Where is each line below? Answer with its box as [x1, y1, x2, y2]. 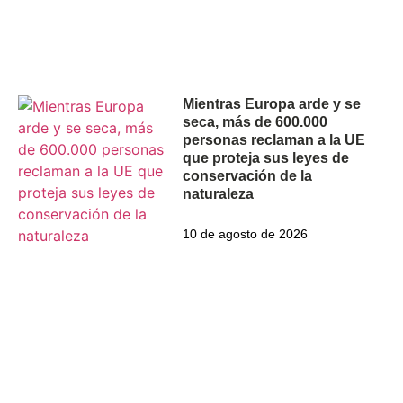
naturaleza [183, 185, 255, 201]
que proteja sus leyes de [183, 149, 350, 166]
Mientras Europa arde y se [183, 95, 362, 112]
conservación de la [183, 167, 313, 184]
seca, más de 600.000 [183, 113, 328, 130]
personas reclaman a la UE [183, 131, 366, 148]
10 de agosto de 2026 [183, 226, 309, 241]
